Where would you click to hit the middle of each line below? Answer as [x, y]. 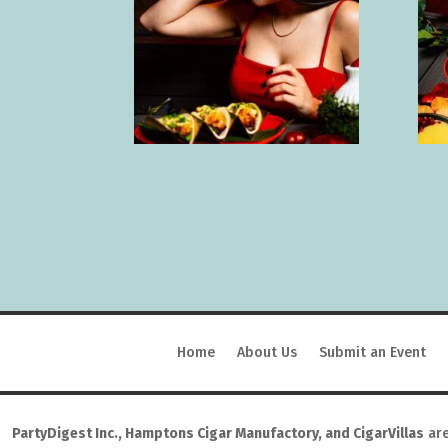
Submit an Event [373, 352]
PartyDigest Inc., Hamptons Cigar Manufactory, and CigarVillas [218, 433]
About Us [267, 352]
